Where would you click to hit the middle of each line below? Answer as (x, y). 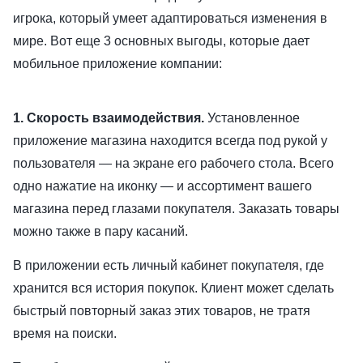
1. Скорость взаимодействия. (110, 118)
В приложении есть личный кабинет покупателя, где (169, 266)
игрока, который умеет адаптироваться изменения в (170, 19)
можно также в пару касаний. (102, 232)
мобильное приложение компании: (117, 64)
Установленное (254, 118)
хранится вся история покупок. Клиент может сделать (173, 288)
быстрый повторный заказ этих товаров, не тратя (162, 311)
